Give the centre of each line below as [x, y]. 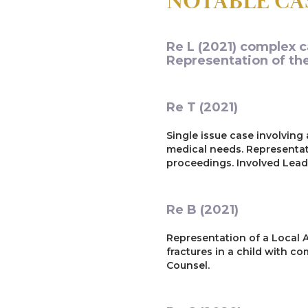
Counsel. [188, 265]
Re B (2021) [202, 209]
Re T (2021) [202, 107]
